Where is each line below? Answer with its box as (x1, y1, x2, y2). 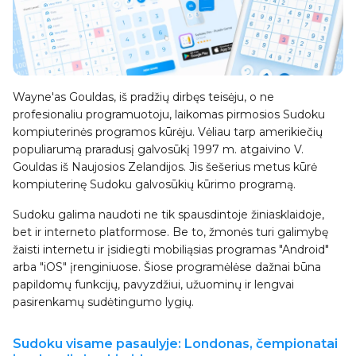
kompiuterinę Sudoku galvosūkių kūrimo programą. (13, 177, 296, 192)
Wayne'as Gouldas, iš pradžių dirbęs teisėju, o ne (13, 90, 274, 105)
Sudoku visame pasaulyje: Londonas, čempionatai (13, 336, 338, 352)
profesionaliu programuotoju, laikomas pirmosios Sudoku (13, 107, 325, 122)
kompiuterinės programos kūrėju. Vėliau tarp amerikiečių (13, 125, 323, 140)
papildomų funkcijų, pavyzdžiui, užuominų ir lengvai (13, 277, 294, 292)
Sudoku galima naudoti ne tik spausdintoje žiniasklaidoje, (13, 207, 324, 222)
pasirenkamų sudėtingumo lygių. (13, 295, 194, 310)
